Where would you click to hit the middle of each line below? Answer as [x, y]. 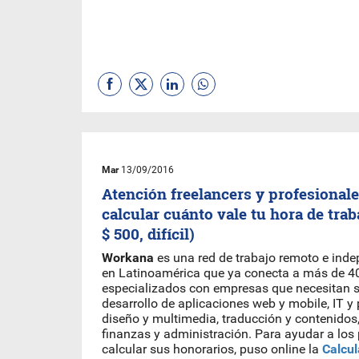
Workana [129, 258]
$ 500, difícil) [148, 234]
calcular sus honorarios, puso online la [212, 349]
